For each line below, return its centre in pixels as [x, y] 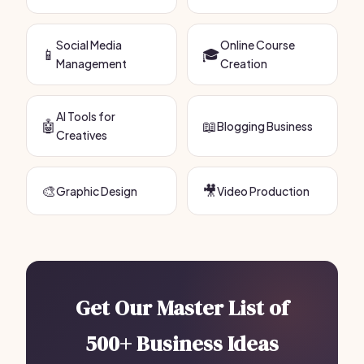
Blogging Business [265, 126]
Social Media [89, 45]
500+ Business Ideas [182, 344]
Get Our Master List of [182, 308]
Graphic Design [97, 191]
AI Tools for [86, 116]
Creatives [82, 135]
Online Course [258, 45]
